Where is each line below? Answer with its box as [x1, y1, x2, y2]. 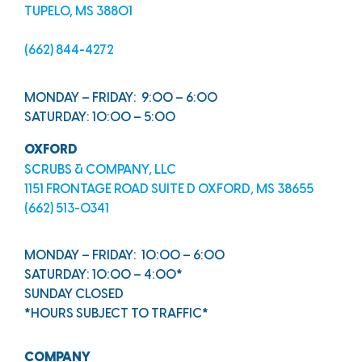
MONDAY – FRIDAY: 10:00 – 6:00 [24, 249, 225, 263]
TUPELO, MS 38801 [24, 5, 133, 19]
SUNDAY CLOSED [24, 288, 124, 302]
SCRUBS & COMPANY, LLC [24, 162, 176, 177]
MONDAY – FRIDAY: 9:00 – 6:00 [24, 90, 217, 105]
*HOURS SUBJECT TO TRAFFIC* [24, 307, 208, 322]
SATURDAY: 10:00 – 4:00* [24, 268, 183, 283]
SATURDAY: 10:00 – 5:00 [24, 110, 175, 124]
